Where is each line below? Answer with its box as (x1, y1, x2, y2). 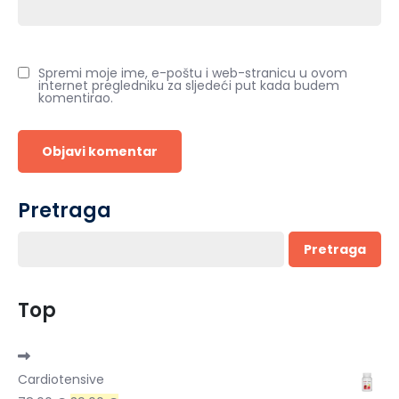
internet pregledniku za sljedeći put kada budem (38, 77, 339, 95)
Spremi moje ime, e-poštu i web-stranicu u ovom (38, 64, 347, 83)
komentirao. (38, 89, 113, 108)
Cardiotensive (18, 370, 104, 389)
